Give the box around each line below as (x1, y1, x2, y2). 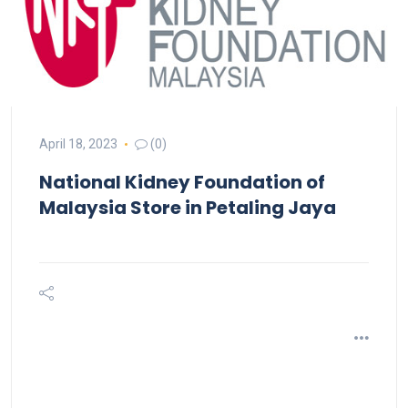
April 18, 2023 (39, 137, 117, 151)
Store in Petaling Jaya (130, 195, 336, 220)
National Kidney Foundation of (39, 169, 325, 195)
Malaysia (39, 195, 130, 220)
